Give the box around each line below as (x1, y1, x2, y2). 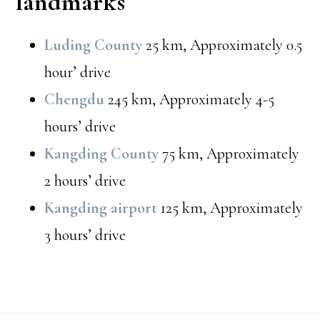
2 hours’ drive (44, 171, 126, 190)
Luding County (44, 35, 143, 54)
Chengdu (44, 89, 105, 109)
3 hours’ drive (44, 225, 126, 244)
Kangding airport (44, 198, 158, 217)
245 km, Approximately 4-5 (104, 89, 275, 109)
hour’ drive (44, 62, 111, 81)
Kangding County (44, 144, 159, 163)
